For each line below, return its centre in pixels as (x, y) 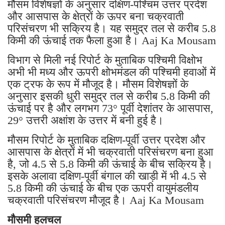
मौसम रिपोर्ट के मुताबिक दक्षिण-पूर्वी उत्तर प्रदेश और (106, 140)
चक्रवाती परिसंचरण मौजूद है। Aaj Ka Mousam (106, 200)
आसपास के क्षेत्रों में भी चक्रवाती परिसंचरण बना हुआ (110, 152)
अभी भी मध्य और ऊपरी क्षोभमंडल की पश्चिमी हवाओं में (111, 72)
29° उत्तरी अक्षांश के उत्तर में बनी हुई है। (86, 120)
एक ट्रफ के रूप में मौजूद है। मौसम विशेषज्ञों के (98, 84)
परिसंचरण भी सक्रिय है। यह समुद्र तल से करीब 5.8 (112, 28)
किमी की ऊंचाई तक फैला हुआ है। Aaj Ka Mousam (112, 40)
